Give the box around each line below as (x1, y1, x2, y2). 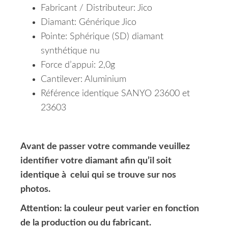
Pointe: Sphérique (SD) (41, 32, 132, 42)
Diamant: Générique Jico (41, 18, 136, 27)
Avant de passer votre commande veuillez (20, 142, 190, 152)
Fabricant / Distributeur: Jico (41, 4, 152, 13)
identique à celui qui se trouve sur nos (20, 170, 176, 180)
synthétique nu (41, 46, 102, 56)
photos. (20, 185, 50, 194)
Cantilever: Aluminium (41, 75, 126, 84)
